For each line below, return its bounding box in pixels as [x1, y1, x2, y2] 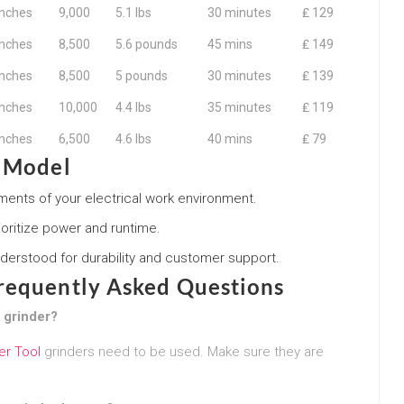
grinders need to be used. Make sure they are [41, 343, 324, 360]
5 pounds [115, 68, 168, 83]
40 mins [207, 131, 252, 146]
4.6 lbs [115, 131, 151, 146]
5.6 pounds [115, 36, 178, 51]
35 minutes [207, 99, 271, 115]
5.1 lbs [115, 5, 151, 20]
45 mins [207, 36, 252, 51]
